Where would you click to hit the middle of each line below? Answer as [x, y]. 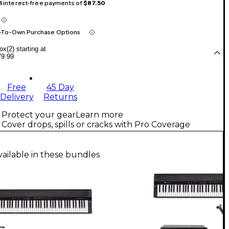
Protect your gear [39, 115]
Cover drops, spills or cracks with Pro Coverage [96, 125]
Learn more [99, 115]
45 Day [60, 87]
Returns [60, 97]
